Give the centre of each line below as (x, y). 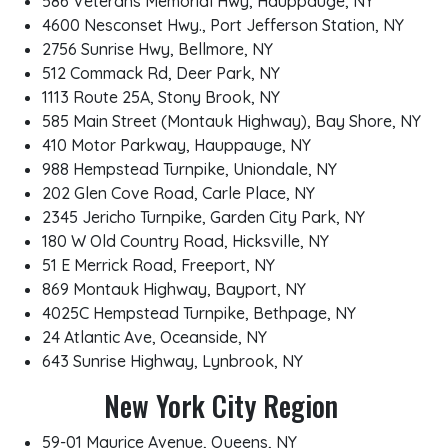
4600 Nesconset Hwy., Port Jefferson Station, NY (223, 25)
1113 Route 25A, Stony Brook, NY (161, 97)
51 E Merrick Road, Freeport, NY (158, 265)
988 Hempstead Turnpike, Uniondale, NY (189, 169)
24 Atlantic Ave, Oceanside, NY (154, 337)
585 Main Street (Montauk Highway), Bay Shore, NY (231, 121)
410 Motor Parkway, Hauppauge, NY (176, 145)
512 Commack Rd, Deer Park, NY (161, 73)
